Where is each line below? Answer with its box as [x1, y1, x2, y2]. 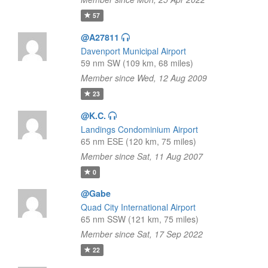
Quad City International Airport [80, 201, 196, 213]
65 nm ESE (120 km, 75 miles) [80, 135, 196, 147]
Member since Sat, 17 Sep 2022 [80, 228, 203, 240]
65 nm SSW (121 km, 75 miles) [80, 213, 199, 225]
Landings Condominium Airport [80, 123, 198, 135]
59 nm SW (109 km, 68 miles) [80, 57, 193, 69]
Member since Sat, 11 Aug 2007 [80, 150, 203, 162]
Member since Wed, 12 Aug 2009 [80, 72, 207, 84]
